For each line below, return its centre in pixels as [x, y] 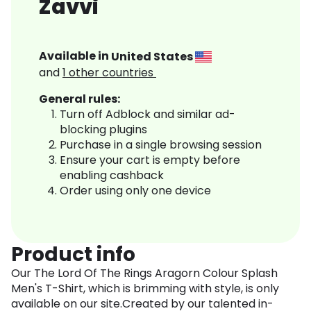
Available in [75, 56]
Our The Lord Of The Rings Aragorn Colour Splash [144, 274]
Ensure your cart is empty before [150, 160]
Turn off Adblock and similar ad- [148, 115]
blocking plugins [103, 130]
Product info [73, 255]
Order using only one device [135, 191]
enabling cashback [112, 176]
